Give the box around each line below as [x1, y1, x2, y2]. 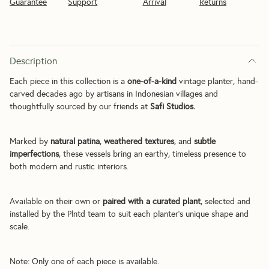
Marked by [10, 136, 50, 147]
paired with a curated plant [103, 196, 201, 207]
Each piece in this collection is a [10, 76, 127, 86]
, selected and [201, 196, 250, 207]
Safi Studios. [150, 101, 195, 112]
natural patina [50, 136, 100, 147]
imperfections [10, 148, 59, 159]
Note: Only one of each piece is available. [10, 256, 159, 267]
